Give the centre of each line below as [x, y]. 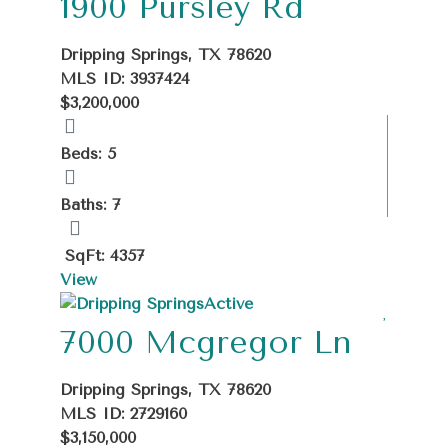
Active [228, 303]
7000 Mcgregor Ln [206, 342]
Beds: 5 [88, 153]
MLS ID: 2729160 [123, 413]
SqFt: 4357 [105, 255]
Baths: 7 [90, 204]
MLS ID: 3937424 [125, 78]
